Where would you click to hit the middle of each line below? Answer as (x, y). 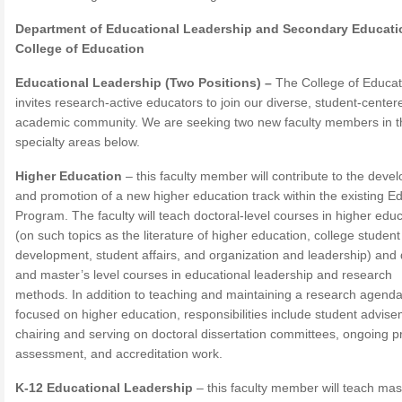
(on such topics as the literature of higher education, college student (208, 235)
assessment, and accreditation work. (119, 354)
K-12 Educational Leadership (104, 388)
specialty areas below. (78, 142)
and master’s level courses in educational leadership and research (204, 275)
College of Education (80, 48)
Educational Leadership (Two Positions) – (145, 83)
